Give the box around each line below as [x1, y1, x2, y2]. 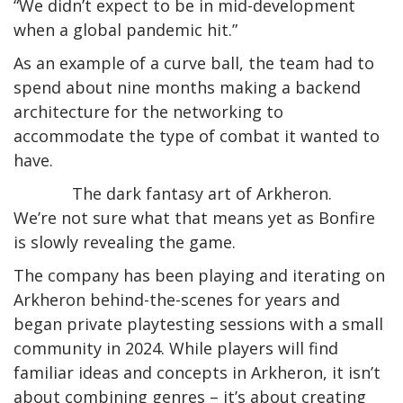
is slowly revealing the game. [13, 230, 236, 253]
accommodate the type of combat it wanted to [13, 124, 380, 147]
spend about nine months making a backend [13, 76, 361, 98]
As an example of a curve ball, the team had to [13, 51, 374, 74]
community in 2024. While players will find [13, 336, 338, 359]
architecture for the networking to [13, 100, 283, 122]
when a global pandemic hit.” [13, 18, 237, 40]
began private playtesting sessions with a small [13, 312, 383, 335]
